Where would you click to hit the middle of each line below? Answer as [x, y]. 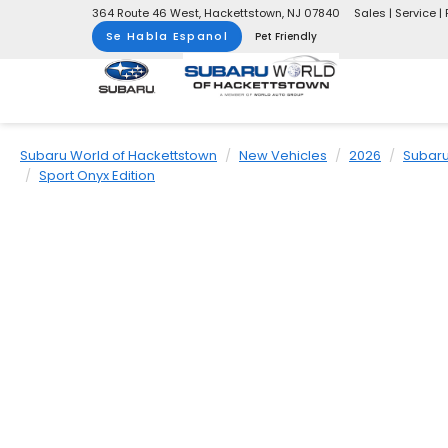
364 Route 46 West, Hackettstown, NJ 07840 [216, 12]
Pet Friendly [285, 36]
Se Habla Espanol [167, 36]
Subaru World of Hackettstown [118, 155]
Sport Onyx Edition [97, 175]
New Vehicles [283, 155]
